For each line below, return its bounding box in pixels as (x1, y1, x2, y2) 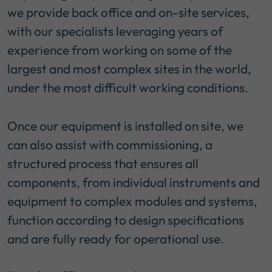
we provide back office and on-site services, (7, 4, 250, 21)
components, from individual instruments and (7, 174, 260, 191)
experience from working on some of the (7, 42, 232, 58)
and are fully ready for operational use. (7, 231, 226, 247)
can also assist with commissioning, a (7, 137, 212, 153)
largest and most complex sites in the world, (7, 61, 251, 77)
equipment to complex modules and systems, (7, 193, 257, 209)
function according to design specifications (7, 212, 244, 228)
